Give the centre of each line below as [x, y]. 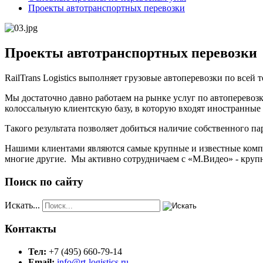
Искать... [22, 205]
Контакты [31, 229]
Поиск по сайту [44, 181]
